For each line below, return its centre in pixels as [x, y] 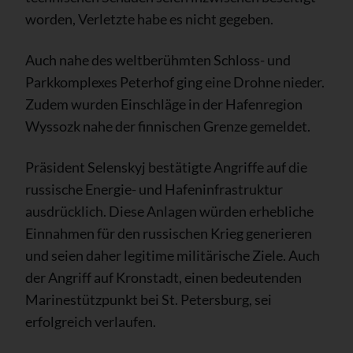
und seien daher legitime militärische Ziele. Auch [173, 255]
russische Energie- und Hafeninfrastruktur [154, 189]
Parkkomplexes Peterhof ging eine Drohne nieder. [175, 82]
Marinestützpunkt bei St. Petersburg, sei [149, 299]
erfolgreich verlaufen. [91, 321]
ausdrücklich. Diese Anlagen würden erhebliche [169, 211]
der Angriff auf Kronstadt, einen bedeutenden [163, 277]
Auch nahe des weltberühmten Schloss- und [158, 59]
